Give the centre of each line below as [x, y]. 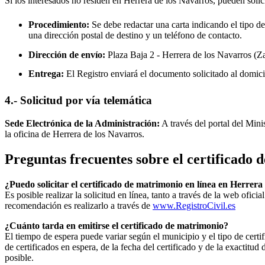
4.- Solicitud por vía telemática [78, 101]
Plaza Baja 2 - [134, 54]
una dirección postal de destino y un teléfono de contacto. [135, 35]
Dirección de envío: [67, 54]
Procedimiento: [59, 25]
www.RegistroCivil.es [194, 205]
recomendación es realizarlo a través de [79, 205]
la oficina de [29, 134]
